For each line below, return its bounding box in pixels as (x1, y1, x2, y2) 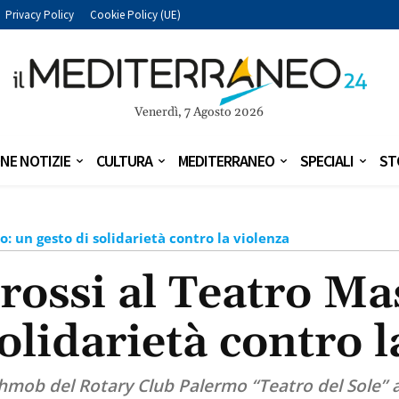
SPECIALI (300, 151, 354, 172)
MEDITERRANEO (178, 151, 274, 172)
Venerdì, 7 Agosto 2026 (134, 104, 265, 121)
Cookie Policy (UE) (90, 6, 181, 22)
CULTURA (96, 151, 152, 172)
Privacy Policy (5, 6, 74, 22)
